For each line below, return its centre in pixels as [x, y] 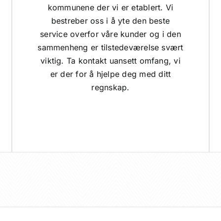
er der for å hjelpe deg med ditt [110, 74]
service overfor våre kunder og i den [110, 34]
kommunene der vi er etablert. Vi [110, 7]
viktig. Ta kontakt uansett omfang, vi [110, 60]
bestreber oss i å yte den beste [110, 20]
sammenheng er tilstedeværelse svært [110, 47]
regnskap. [110, 87]
